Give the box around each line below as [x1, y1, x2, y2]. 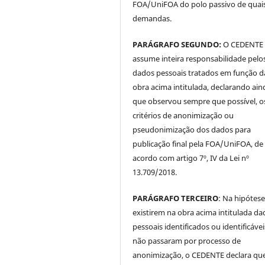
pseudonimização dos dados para [132, 124, 251, 135]
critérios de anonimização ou [132, 109, 234, 121]
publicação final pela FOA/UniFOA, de [132, 138, 264, 149]
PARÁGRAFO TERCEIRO [132, 192, 219, 203]
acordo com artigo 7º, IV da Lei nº [132, 152, 250, 163]
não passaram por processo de [132, 235, 241, 246]
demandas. [132, 12, 172, 24]
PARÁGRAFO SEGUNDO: [132, 38, 222, 50]
